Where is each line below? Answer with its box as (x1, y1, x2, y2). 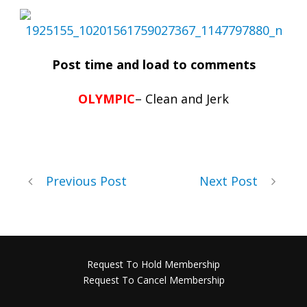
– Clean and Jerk (135, 90, 229, 107)
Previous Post (46, 173, 127, 189)
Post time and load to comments (51, 56, 256, 73)
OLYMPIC (78, 90, 135, 107)
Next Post (199, 173, 258, 189)
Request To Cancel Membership (82, 273, 225, 286)
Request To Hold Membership (87, 258, 220, 271)
